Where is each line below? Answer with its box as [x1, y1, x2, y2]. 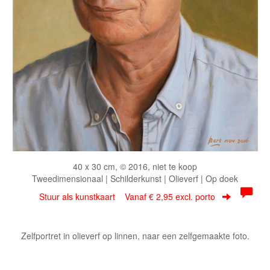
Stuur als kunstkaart [39, 190, 125, 202]
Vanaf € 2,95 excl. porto [125, 190, 215, 202]
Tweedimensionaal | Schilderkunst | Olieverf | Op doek [32, 172, 238, 184]
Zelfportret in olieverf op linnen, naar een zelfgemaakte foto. [20, 230, 250, 242]
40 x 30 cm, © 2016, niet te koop [73, 160, 197, 172]
